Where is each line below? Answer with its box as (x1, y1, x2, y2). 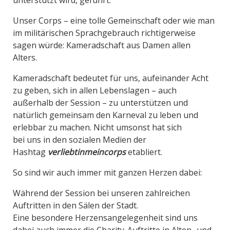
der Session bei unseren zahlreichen (50, 187, 190, 199)
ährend (21, 187, 50, 199)
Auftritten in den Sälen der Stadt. (13, 200, 138, 212)
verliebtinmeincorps (48, 146, 126, 158)
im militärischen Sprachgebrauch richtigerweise (13, 27, 196, 39)
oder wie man (163, 15, 215, 27)
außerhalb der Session (13, 97, 102, 109)
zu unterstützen (109, 97, 171, 109)
